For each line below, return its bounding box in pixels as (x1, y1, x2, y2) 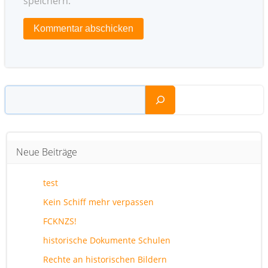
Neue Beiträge (16, 145, 77, 159)
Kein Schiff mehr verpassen (43, 196, 154, 208)
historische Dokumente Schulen (43, 234, 170, 246)
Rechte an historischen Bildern (43, 253, 167, 265)
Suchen (4, 85, 38, 99)
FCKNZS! (43, 215, 77, 227)
